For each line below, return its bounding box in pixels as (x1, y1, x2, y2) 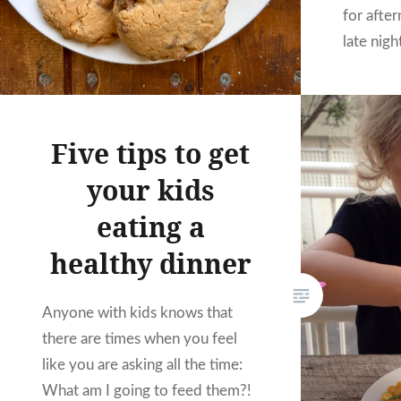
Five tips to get (51, 134, 250, 172)
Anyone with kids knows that (42, 304, 234, 320)
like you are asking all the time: (42, 356, 243, 372)
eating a (96, 208, 205, 245)
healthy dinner (49, 244, 252, 282)
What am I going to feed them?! (42, 382, 252, 398)
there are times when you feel (42, 330, 238, 346)
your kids (86, 171, 215, 209)
